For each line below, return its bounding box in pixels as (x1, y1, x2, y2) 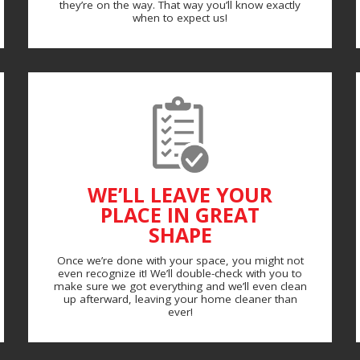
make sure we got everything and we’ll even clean (53, 278, 307, 293)
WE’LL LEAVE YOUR (88, 180, 272, 208)
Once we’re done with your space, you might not (56, 252, 304, 268)
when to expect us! (133, 10, 227, 25)
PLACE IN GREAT (100, 200, 260, 228)
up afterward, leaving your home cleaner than (63, 291, 297, 306)
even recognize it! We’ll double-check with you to (58, 265, 302, 280)
